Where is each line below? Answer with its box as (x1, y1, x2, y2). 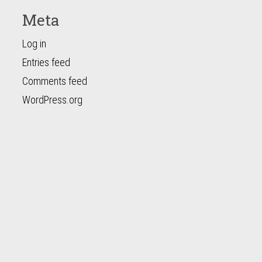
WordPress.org (22, 94, 82, 106)
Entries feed (22, 56, 70, 68)
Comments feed (22, 75, 87, 87)
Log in (22, 37, 46, 50)
